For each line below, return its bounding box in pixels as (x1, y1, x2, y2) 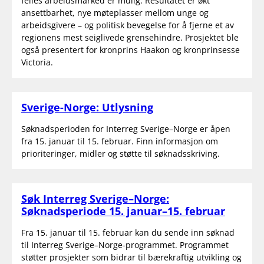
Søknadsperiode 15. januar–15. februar (21, 203, 225, 218)
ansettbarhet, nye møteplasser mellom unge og (21, 6, 209, 18)
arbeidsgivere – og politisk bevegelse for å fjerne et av (21, 19, 234, 31)
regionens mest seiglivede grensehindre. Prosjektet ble (21, 31, 239, 43)
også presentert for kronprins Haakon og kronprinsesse (21, 44, 240, 55)
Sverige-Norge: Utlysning (21, 100, 153, 114)
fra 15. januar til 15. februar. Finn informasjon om (21, 135, 218, 147)
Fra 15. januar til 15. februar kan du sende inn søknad (21, 226, 235, 238)
